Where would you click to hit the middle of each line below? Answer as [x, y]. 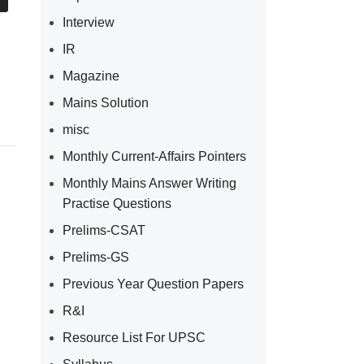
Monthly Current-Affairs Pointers [154, 156]
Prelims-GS [95, 257]
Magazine [91, 76]
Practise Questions [117, 203]
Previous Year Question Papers [153, 284]
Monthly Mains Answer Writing [149, 183]
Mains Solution [105, 102]
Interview [88, 22]
